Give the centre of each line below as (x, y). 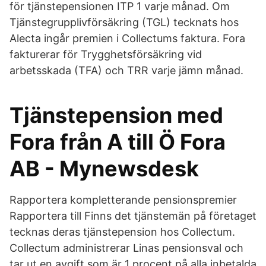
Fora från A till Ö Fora (118, 142)
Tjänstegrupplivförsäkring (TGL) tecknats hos (124, 22)
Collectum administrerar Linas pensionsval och (126, 248)
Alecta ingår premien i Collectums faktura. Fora (127, 38)
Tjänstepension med (116, 115)
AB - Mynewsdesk (104, 169)
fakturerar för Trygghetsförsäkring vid (106, 54)
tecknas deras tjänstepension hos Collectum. (122, 232)
